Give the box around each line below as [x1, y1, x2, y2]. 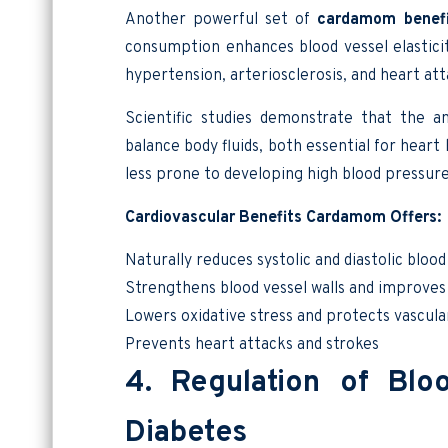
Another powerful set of [125, 9, 318, 30]
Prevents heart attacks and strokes [125, 334, 379, 355]
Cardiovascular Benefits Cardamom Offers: [125, 207, 441, 228]
